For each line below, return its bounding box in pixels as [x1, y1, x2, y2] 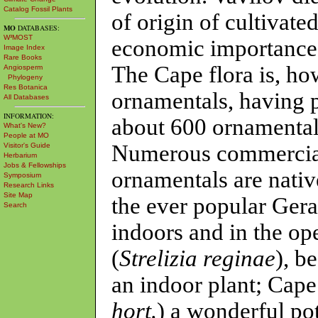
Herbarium [4, 151, 37, 159]
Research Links [4, 181, 54, 189]
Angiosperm [4, 63, 43, 71]
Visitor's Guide [4, 141, 50, 149]
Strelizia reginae [119, 245, 275, 271]
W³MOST [4, 33, 33, 41]
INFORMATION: [4, 111, 54, 121]
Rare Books [4, 53, 42, 61]
